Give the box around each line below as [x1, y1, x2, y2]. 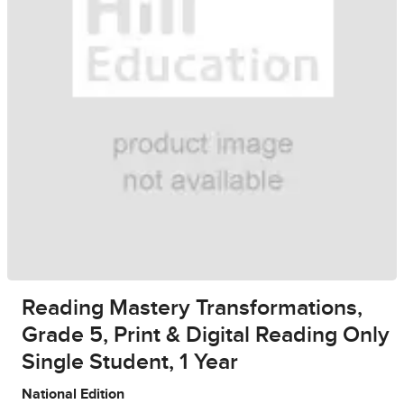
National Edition [22, 387, 124, 402]
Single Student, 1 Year [22, 351, 238, 374]
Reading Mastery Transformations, [22, 297, 363, 320]
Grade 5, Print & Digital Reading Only [22, 324, 390, 347]
